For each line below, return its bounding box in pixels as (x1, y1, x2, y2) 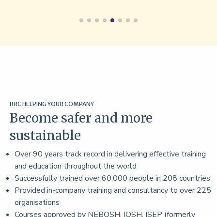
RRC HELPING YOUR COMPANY (10, 100, 94, 108)
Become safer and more (10, 109, 153, 126)
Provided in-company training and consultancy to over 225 (15, 185, 211, 196)
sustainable (10, 127, 81, 143)
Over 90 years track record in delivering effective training (15, 148, 206, 159)
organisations (15, 197, 60, 208)
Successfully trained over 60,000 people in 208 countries (15, 172, 210, 184)
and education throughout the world (15, 160, 137, 171)
